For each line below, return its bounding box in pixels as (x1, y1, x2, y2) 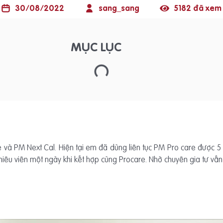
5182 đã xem (174, 2, 222, 13)
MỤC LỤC (71, 39, 121, 55)
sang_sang (99, 2, 139, 13)
